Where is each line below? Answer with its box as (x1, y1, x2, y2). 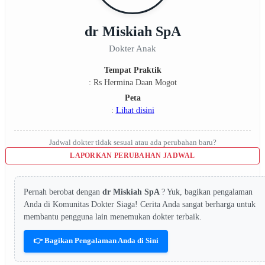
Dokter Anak (109, 43, 156, 53)
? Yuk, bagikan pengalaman (161, 187, 253, 196)
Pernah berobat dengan (24, 187, 102, 196)
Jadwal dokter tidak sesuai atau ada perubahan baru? (49, 137, 216, 147)
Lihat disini (115, 105, 154, 115)
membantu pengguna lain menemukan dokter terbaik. (24, 212, 202, 221)
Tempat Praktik (104, 65, 161, 75)
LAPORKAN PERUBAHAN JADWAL (70, 151, 195, 160)
